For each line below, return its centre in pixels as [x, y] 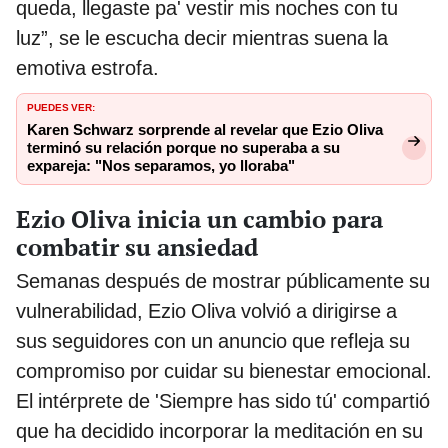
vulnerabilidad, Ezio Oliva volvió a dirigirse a [206, 310]
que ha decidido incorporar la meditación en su [219, 430]
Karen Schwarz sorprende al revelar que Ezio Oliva [205, 129]
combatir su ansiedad [137, 246]
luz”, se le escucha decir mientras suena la [202, 37]
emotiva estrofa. [87, 67]
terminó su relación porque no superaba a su [183, 147]
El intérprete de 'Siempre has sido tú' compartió [223, 400]
